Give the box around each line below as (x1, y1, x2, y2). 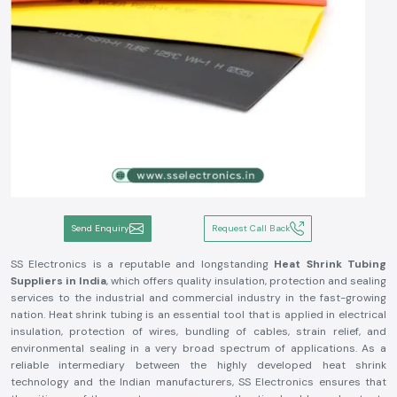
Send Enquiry (71, 222, 129, 234)
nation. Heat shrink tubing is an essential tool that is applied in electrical (11, 307, 386, 322)
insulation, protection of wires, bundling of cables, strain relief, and (11, 324, 386, 339)
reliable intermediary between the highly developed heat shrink (11, 358, 386, 372)
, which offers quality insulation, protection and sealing (106, 274, 386, 288)
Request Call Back (212, 222, 291, 234)
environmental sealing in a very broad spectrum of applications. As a (11, 341, 386, 355)
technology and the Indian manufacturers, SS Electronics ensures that (11, 375, 386, 389)
